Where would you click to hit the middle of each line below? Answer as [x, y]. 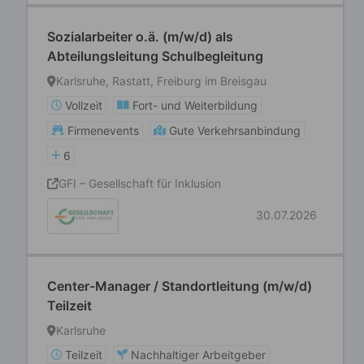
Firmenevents [103, 130]
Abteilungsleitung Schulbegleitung [155, 56]
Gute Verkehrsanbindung [235, 130]
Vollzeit [84, 105]
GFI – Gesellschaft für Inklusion [140, 183]
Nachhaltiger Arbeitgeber [198, 355]
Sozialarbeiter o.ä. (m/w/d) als [140, 37]
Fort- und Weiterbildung [195, 105]
